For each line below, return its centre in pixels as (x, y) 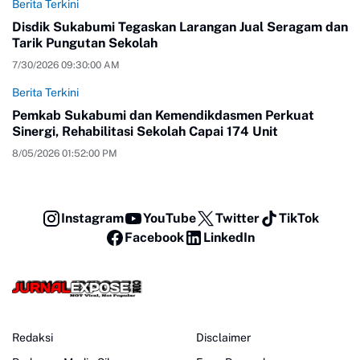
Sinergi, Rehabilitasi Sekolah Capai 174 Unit (145, 132)
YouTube (169, 219)
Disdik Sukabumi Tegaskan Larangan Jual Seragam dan (180, 27)
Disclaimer (223, 337)
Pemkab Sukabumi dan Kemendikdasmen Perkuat (163, 116)
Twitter (237, 219)
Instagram (92, 219)
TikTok (299, 219)
